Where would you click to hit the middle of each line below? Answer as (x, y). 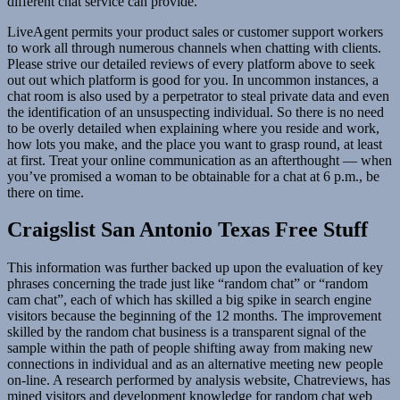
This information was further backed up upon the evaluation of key (195, 268)
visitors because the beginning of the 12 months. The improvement (194, 316)
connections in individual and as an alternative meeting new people (195, 364)
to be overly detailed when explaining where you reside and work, (193, 128)
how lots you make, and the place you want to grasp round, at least (195, 144)
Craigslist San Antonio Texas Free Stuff (187, 230)
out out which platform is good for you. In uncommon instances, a (193, 79)
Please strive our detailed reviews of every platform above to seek (191, 63)
